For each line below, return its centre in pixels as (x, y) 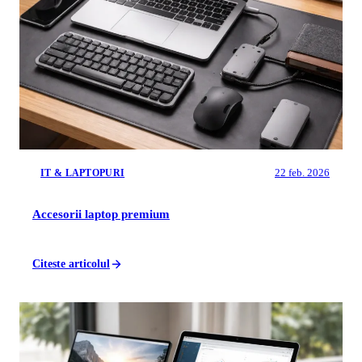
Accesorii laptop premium (101, 214)
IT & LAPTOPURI (83, 173)
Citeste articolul (71, 263)
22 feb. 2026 (302, 173)
